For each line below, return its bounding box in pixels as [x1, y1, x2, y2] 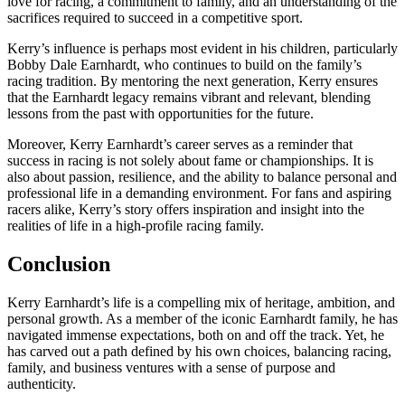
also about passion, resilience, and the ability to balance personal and [7, 169, 397, 185]
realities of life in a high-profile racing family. [7, 218, 264, 234]
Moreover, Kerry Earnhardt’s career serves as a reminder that [7, 137, 353, 153]
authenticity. [7, 376, 76, 392]
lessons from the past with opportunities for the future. [7, 106, 314, 122]
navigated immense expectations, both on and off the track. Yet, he [7, 327, 384, 344]
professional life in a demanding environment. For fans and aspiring [7, 185, 391, 202]
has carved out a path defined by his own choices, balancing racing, [7, 344, 391, 360]
